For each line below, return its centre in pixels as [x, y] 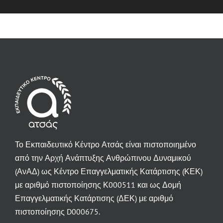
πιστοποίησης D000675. [57, 212]
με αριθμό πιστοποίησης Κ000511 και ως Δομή [98, 185]
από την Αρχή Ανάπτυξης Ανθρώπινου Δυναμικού [103, 158]
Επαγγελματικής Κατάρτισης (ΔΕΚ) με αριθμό [94, 198]
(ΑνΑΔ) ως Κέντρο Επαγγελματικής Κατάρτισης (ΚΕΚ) [109, 171]
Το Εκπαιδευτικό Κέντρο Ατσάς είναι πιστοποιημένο [105, 145]
